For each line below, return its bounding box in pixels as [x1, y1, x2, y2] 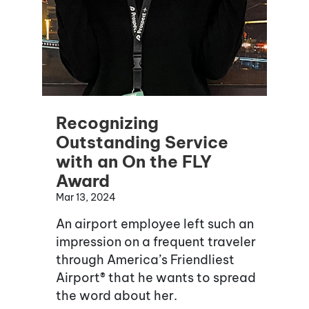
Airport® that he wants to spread [56, 270, 256, 286]
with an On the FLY [56, 151, 212, 172]
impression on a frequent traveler [56, 234, 256, 250]
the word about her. [56, 288, 177, 304]
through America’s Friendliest [56, 252, 235, 268]
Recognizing [56, 112, 159, 134]
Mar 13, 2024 [56, 191, 116, 204]
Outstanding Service [56, 132, 228, 153]
